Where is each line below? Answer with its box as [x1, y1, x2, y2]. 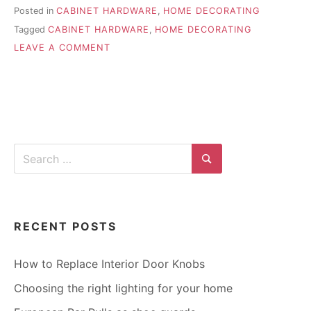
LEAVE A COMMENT [14, 42, 110, 53]
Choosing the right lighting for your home [14, 281, 233, 296]
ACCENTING [110, 56, 169, 67]
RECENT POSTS [14, 219, 117, 234]
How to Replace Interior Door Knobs [14, 257, 205, 271]
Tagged [14, 24, 48, 35]
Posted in [14, 6, 56, 17]
